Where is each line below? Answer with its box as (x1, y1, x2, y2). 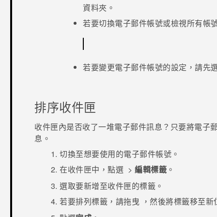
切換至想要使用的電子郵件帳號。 (60, 148, 180, 159)
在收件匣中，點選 (60, 163, 126, 175)
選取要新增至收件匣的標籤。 (60, 180, 164, 191)
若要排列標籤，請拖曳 (60, 195, 142, 207)
